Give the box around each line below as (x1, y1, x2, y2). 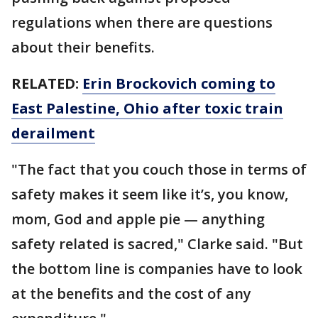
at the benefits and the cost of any (11, 284, 251, 304)
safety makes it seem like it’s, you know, (11, 185, 288, 204)
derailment (11, 124, 95, 143)
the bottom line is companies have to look (11, 259, 302, 279)
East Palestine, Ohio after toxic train (11, 99, 283, 119)
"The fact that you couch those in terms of (11, 160, 307, 180)
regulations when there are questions (11, 13, 273, 33)
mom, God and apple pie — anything (11, 209, 265, 229)
